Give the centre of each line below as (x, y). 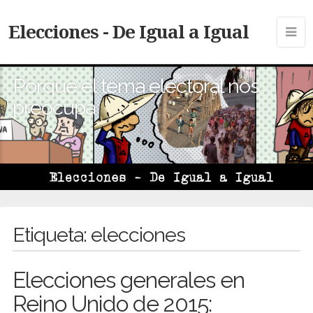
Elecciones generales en (128, 280)
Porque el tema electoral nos (136, 86)
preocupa (54, 107)
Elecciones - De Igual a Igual (129, 31)
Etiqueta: (51, 235)
